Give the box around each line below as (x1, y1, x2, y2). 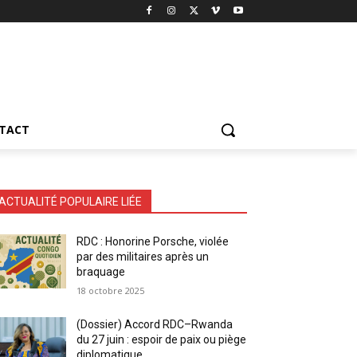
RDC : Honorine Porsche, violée (76, 234, 229, 248)
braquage (76, 265, 126, 278)
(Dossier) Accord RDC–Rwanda (76, 317, 233, 331)
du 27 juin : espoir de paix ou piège (76, 332, 247, 346)
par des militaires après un (76, 249, 210, 263)
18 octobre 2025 (76, 284, 145, 296)
